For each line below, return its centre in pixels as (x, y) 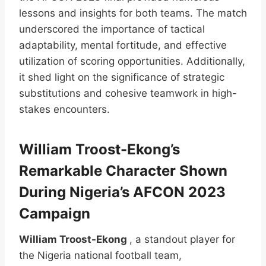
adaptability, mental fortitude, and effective (123, 45)
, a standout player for (182, 239)
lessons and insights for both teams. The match (133, 13)
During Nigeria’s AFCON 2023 (122, 192)
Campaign (55, 213)
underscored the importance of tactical (112, 29)
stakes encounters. (64, 109)
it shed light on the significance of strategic (122, 77)
